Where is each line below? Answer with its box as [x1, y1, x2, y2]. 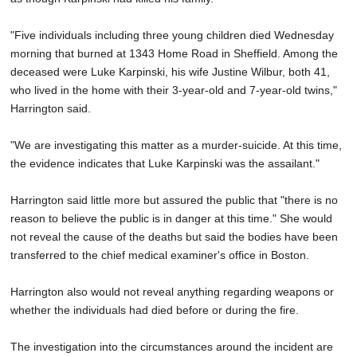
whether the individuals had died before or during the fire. [10, 303, 299, 316]
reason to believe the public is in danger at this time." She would [10, 211, 332, 225]
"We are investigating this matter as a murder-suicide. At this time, [10, 138, 342, 151]
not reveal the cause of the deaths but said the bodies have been [10, 229, 338, 243]
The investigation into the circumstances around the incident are [10, 339, 333, 353]
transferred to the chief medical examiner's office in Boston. [10, 248, 309, 261]
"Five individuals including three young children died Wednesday [10, 28, 334, 41]
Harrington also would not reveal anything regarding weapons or [10, 284, 334, 298]
